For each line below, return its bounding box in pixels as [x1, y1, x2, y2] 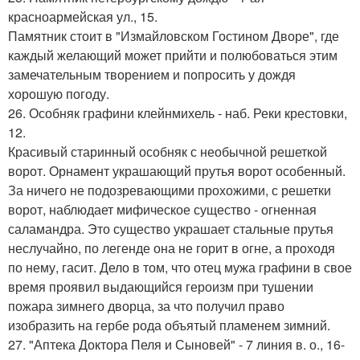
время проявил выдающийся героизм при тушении [8, 277, 313, 297]
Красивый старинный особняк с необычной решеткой [8, 142, 327, 162]
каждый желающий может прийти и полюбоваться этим [8, 46, 337, 65]
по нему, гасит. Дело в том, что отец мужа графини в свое [8, 258, 352, 277]
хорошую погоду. [8, 84, 109, 104]
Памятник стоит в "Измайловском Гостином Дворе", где [8, 27, 339, 46]
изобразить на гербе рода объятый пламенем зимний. [8, 316, 330, 335]
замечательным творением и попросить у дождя [8, 65, 296, 84]
